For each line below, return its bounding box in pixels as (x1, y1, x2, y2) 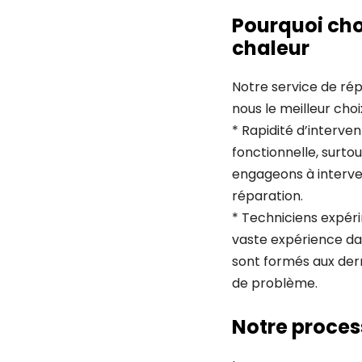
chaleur (232, 34, 309, 61)
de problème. (232, 273, 318, 293)
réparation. (232, 186, 303, 205)
